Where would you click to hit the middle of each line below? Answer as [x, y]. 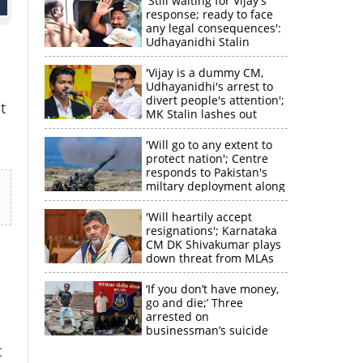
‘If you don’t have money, [212, 289]
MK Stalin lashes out [201, 114]
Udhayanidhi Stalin [197, 42]
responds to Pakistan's [206, 172]
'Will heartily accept [199, 217]
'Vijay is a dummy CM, [204, 73]
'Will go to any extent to [209, 145]
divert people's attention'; [215, 100]
